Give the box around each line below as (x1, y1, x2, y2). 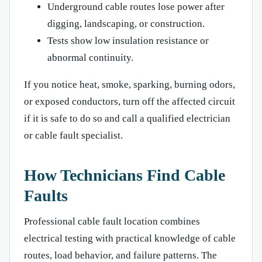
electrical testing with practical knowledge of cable (24, 232, 236, 244)
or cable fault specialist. (24, 129, 123, 141)
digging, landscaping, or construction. (47, 18, 205, 29)
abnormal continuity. (47, 51, 133, 63)
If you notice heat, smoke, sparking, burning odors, (24, 78, 235, 90)
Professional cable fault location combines (24, 215, 200, 227)
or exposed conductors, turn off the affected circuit (24, 95, 235, 107)
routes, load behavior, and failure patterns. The (24, 249, 217, 261)
